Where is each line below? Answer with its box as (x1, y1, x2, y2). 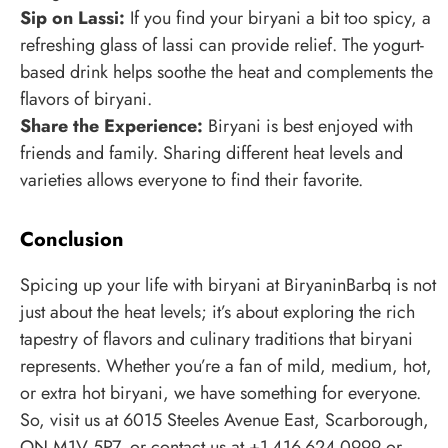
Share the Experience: (20, 113, 203, 140)
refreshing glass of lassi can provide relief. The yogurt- (20, 32, 424, 59)
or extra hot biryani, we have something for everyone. (20, 380, 421, 407)
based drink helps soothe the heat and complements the (20, 59, 433, 86)
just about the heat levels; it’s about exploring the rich (20, 299, 415, 326)
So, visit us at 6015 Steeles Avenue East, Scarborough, (20, 407, 429, 434)
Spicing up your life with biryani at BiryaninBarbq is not (20, 272, 436, 299)
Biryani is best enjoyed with (203, 113, 413, 140)
